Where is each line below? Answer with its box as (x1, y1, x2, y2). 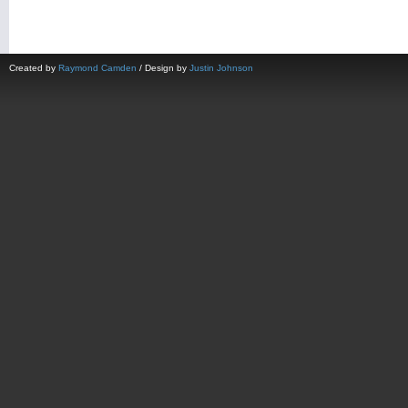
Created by (9, 63, 58, 73)
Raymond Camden (58, 63, 137, 73)
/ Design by (137, 63, 189, 73)
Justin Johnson (189, 63, 253, 73)
